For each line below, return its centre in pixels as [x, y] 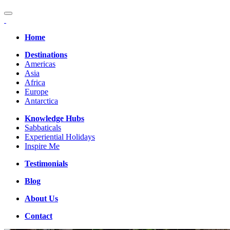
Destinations [46, 55]
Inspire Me [42, 146]
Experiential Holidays [60, 137]
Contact [39, 216]
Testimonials [46, 164]
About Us [41, 198]
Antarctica [41, 101]
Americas [40, 64]
